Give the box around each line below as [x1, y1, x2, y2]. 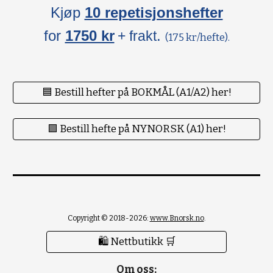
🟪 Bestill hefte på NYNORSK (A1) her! [47, 122, 226, 136]
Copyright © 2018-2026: [67, 214, 150, 222]
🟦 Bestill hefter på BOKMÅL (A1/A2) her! [41, 86, 232, 99]
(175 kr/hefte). [165, 31, 230, 44]
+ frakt [117, 28, 157, 44]
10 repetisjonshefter [84, 4, 223, 21]
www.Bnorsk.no [149, 214, 204, 222]
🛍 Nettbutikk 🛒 [97, 235, 175, 248]
